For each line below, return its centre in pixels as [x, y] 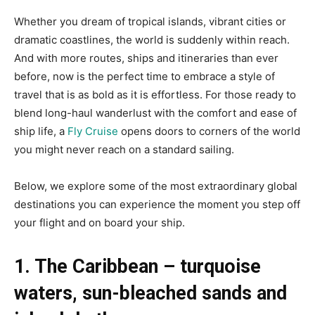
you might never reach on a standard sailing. [124, 149]
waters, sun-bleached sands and [150, 293]
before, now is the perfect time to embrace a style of [144, 76]
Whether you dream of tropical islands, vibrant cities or [150, 21]
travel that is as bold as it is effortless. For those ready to [155, 94]
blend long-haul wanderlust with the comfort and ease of [155, 112]
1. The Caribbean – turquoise [137, 266]
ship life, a [41, 131]
